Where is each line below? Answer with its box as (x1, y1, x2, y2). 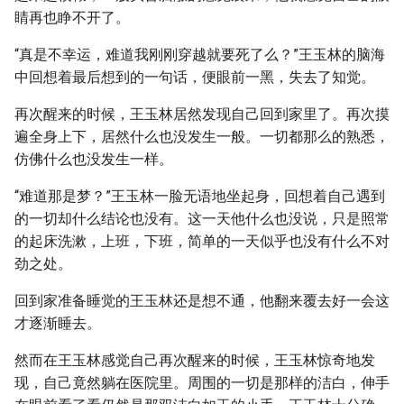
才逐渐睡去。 (14, 315, 101, 332)
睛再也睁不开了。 (14, 9, 130, 26)
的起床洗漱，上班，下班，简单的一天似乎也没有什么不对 (14, 233, 390, 250)
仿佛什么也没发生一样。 (14, 151, 173, 168)
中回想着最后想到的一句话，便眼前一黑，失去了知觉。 (14, 69, 375, 86)
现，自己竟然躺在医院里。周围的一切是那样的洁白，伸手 (14, 374, 390, 391)
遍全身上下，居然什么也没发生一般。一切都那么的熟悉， (14, 128, 390, 145)
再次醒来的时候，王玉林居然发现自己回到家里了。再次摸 (14, 106, 390, 123)
